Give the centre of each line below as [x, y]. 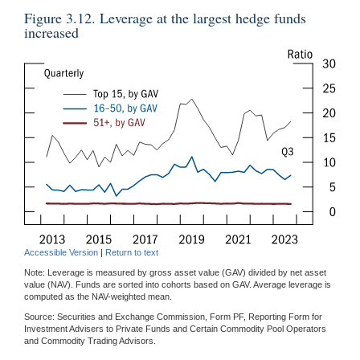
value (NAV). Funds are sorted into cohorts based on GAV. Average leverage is [178, 284]
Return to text [132, 252]
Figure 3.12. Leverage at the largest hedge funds [165, 18]
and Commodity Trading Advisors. [90, 340]
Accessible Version [61, 252]
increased [51, 33]
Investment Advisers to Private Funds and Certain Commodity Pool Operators [175, 328]
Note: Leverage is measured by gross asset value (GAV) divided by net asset [175, 272]
